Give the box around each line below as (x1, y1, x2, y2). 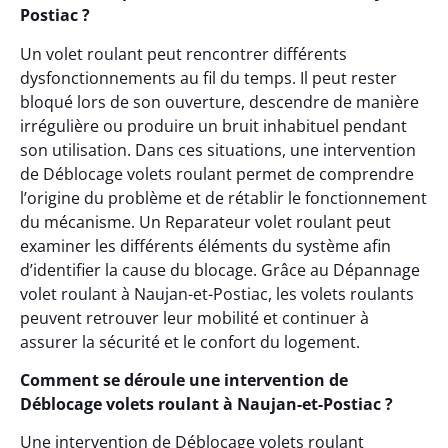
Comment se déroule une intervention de (20, 369, 348, 391)
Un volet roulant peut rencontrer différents (20, 42, 347, 65)
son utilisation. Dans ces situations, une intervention (20, 138, 416, 161)
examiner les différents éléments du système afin (20, 234, 391, 257)
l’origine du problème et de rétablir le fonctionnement (20, 186, 427, 209)
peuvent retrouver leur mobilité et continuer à (20, 306, 369, 329)
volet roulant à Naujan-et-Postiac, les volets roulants (20, 282, 414, 305)
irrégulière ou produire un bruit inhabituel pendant (20, 114, 407, 137)
